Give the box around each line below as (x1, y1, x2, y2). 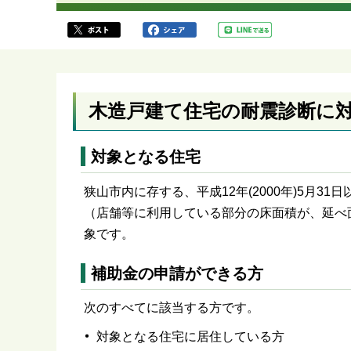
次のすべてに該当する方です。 (83, 301, 259, 315)
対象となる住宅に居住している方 (96, 330, 284, 343)
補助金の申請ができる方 (91, 265, 263, 283)
